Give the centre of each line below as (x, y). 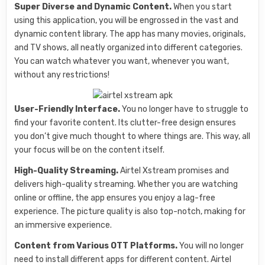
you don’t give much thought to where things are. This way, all (132, 136)
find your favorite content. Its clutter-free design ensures (125, 122)
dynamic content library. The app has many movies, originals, (130, 34)
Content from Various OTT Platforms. (96, 245)
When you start (202, 7)
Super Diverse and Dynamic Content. (93, 7)
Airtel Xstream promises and (174, 170)
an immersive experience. (63, 225)
